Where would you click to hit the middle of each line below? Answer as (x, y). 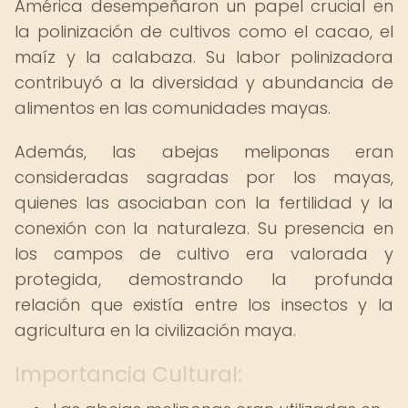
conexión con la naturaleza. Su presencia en (204, 228)
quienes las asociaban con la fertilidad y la (204, 203)
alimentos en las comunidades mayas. (173, 108)
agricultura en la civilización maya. (155, 330)
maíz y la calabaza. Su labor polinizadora (204, 57)
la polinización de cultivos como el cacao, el (204, 31)
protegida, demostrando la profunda (204, 279)
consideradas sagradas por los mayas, (204, 177)
